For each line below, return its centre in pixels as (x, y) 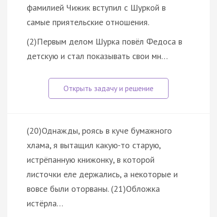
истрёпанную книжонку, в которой (91, 159)
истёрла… (45, 203)
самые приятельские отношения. (88, 22)
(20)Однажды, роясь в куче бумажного (99, 130)
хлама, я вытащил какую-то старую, (93, 145)
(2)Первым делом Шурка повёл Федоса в (104, 41)
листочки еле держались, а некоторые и (102, 174)
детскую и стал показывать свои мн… (97, 56)
